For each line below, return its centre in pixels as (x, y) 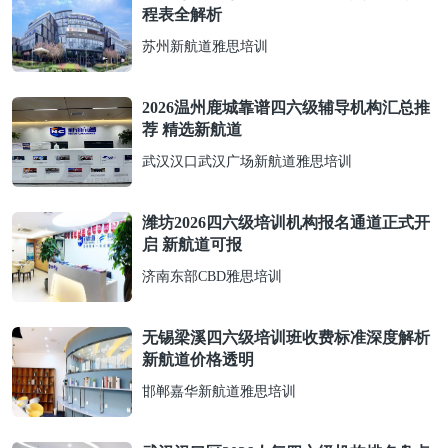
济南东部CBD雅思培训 (212, 276)
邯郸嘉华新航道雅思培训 (219, 391)
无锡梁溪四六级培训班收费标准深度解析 (286, 337)
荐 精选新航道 (192, 129)
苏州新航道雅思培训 (205, 46)
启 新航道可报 (192, 244)
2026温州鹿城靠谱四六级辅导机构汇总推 (286, 107)
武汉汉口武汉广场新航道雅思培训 (247, 161)
